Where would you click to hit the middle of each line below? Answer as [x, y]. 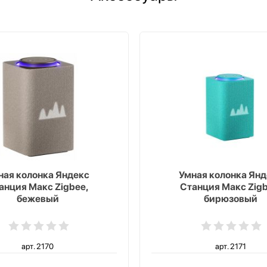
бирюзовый [230, 199]
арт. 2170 [38, 246]
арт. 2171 [230, 246]
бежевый [38, 199]
